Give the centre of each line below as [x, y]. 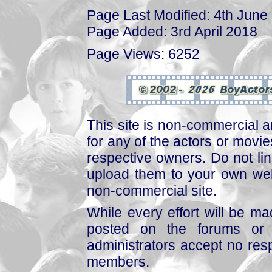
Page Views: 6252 [143, 54]
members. [118, 262]
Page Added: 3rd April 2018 [172, 32]
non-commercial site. [152, 190]
